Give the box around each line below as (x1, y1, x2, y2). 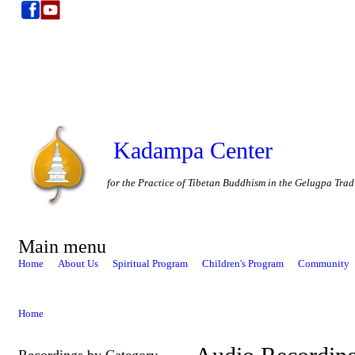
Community (297, 257, 349, 269)
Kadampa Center (113, 136, 273, 163)
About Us (57, 257, 98, 269)
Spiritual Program (112, 257, 188, 269)
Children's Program (201, 257, 284, 269)
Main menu (18, 235, 106, 257)
